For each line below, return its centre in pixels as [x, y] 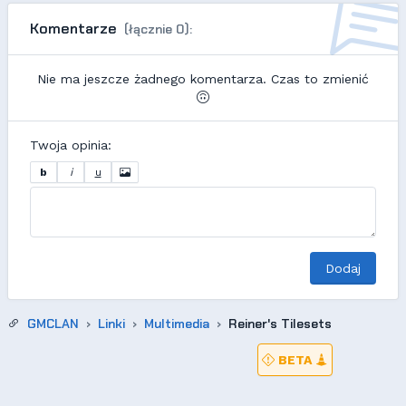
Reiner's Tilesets [280, 324]
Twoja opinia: [71, 145]
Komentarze [75, 29]
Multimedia [177, 324]
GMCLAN [53, 324]
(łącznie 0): [158, 29]
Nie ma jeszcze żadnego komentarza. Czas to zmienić [203, 79]
